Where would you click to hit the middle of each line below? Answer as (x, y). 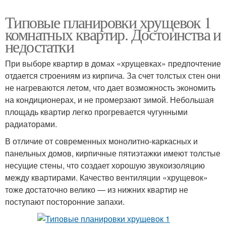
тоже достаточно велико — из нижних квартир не (97, 189)
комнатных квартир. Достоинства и (113, 34)
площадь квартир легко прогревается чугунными (96, 111)
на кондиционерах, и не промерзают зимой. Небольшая (109, 99)
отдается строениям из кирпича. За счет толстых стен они (113, 75)
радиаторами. (31, 124)
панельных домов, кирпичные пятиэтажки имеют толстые (113, 153)
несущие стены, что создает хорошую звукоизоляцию (105, 165)
